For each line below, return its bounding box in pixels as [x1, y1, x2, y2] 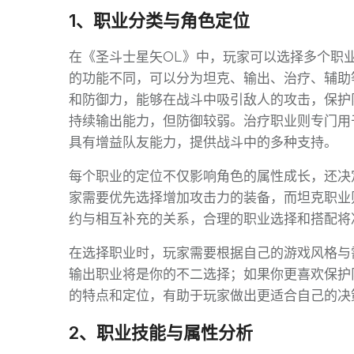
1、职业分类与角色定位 [69, 10, 250, 31]
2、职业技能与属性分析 [69, 322, 253, 343]
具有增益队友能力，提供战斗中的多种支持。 [69, 134, 337, 151]
